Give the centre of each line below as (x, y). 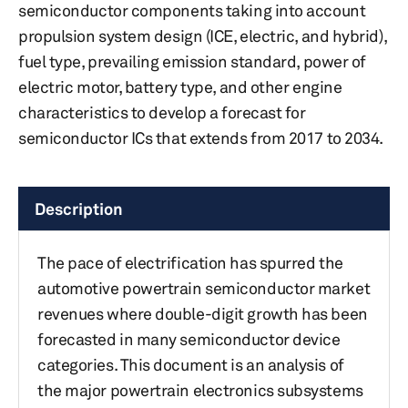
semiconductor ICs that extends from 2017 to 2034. (201, 138)
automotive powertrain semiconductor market (204, 288)
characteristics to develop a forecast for (162, 112)
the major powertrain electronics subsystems (200, 390)
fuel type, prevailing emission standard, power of (192, 61)
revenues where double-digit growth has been (203, 313)
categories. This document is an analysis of (191, 364)
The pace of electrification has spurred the (190, 262)
